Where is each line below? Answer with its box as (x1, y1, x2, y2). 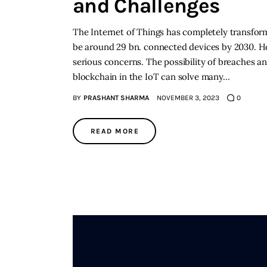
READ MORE (91, 127, 139, 136)
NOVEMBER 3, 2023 (156, 94, 219, 103)
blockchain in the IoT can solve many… (73, 70, 230, 82)
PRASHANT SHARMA (83, 94, 149, 103)
